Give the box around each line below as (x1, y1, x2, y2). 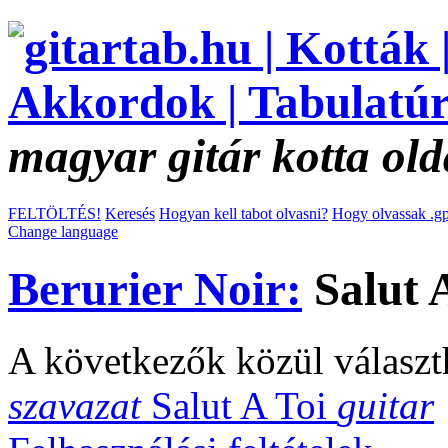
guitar (337, 383, 434, 427)
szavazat (8, 383, 151, 427)
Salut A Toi (151, 383, 337, 427)
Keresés (105, 204, 155, 222)
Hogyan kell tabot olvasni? (159, 204, 328, 222)
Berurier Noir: (8, 263, 302, 316)
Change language (8, 222, 118, 240)
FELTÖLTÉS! (8, 204, 101, 222)
